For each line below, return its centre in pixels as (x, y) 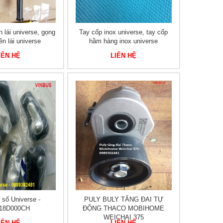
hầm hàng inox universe (124, 41)
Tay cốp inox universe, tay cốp (124, 32)
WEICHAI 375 (123, 217)
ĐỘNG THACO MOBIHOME (124, 208)
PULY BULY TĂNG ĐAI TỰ (123, 199)
